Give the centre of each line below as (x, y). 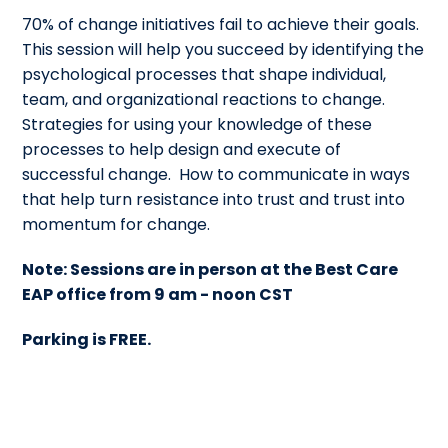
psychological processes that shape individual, (204, 75)
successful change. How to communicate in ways (216, 175)
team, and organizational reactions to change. (206, 100)
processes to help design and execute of (182, 150)
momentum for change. (116, 225)
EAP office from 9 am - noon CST (158, 295)
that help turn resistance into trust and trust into (214, 200)
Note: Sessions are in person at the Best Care (210, 270)
